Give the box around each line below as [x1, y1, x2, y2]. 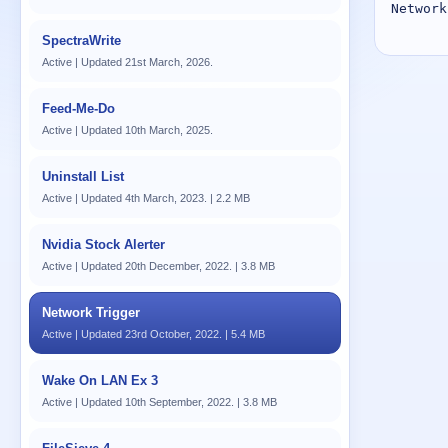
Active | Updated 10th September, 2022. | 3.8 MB [42, 396, 277, 408]
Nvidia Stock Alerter [42, 237, 165, 252]
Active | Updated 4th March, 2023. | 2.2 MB [42, 192, 250, 204]
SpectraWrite [42, 33, 121, 48]
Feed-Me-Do [42, 101, 115, 116]
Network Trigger [42, 305, 140, 320]
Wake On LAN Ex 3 [42, 373, 158, 388]
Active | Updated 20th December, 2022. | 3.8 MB [42, 260, 275, 272]
